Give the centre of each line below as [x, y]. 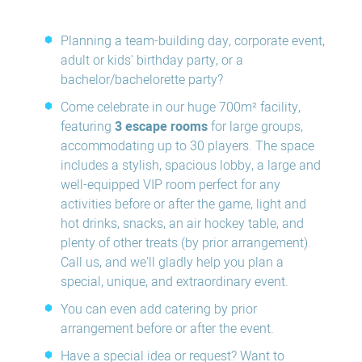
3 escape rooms [161, 127]
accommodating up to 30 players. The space [187, 146]
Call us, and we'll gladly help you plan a [172, 263]
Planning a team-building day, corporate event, [193, 41]
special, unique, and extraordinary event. [175, 282]
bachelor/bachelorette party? [142, 80]
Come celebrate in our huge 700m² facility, [181, 107]
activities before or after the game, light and [183, 204]
